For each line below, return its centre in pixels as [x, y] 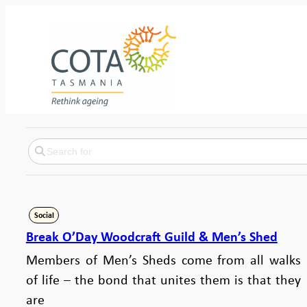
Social [44, 215]
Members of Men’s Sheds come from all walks [164, 259]
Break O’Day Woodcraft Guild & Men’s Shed [151, 236]
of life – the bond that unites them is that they [163, 279]
